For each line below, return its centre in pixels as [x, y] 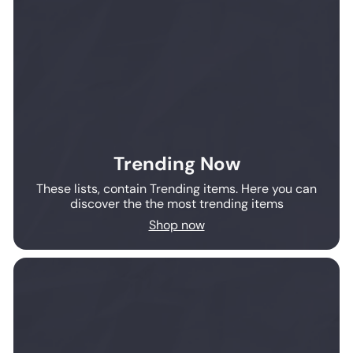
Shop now [176, 225]
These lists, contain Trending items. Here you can [176, 188]
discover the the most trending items [176, 203]
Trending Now [176, 163]
